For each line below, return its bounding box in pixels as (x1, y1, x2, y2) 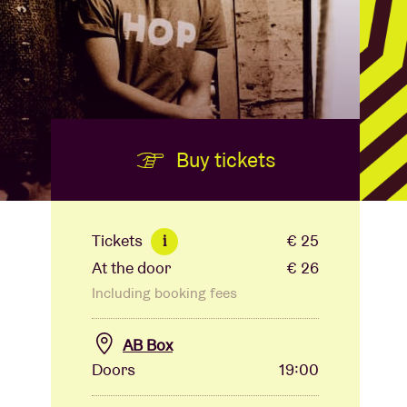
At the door (92, 257, 171, 278)
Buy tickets (171, 146, 276, 174)
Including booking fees (92, 283, 237, 303)
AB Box (123, 334, 173, 355)
